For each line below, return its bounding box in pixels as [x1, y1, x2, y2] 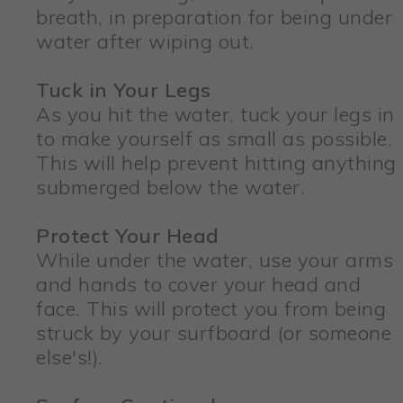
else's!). [36, 345, 103, 371]
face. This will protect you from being [36, 296, 386, 322]
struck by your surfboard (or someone [36, 320, 391, 346]
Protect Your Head [36, 223, 219, 249]
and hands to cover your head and [36, 272, 361, 298]
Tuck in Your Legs [36, 77, 211, 103]
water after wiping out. [36, 29, 255, 55]
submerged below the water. [36, 175, 305, 201]
